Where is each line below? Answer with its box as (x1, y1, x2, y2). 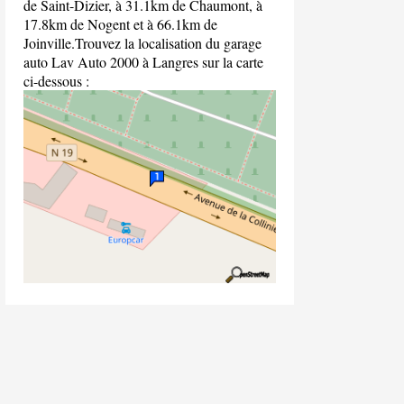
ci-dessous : (23, 70, 89, 90)
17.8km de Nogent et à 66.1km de (23, 14, 217, 33)
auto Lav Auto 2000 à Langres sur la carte (23, 51, 263, 71)
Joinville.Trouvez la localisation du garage (23, 32, 262, 52)
